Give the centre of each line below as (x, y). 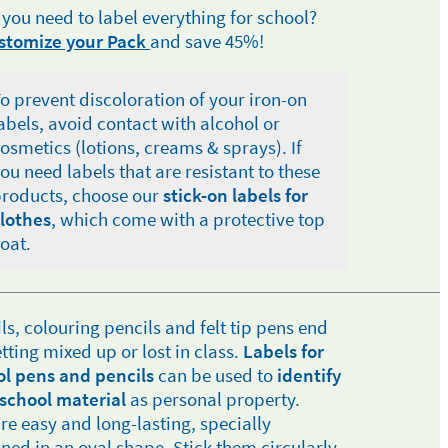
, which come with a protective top (188, 219)
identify (308, 375)
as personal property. (212, 399)
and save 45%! (207, 41)
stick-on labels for (236, 195)
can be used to (217, 375)
